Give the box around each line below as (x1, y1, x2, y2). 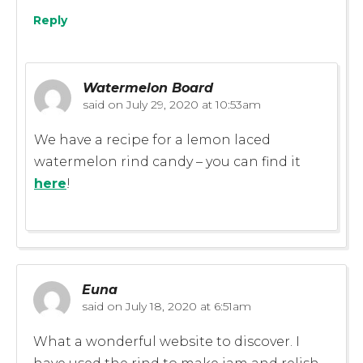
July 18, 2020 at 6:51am (122, 298, 251, 314)
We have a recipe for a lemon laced (34, 131, 271, 147)
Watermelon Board (83, 79, 213, 96)
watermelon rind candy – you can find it (34, 153, 301, 169)
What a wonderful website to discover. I (33, 333, 300, 349)
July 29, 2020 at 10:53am (123, 96, 261, 112)
